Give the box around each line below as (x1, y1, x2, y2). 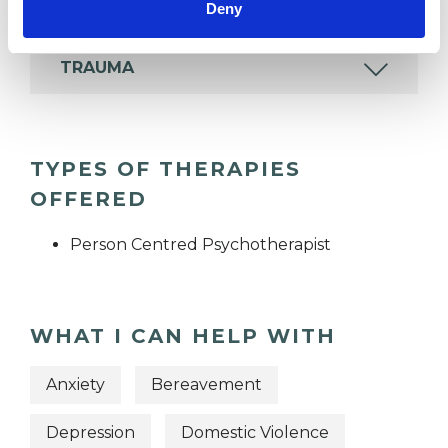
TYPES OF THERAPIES (30, 156, 301, 181)
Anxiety (46, 374, 105, 394)
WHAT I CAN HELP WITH (30, 323, 336, 348)
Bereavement (151, 374, 262, 394)
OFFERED (30, 186, 147, 211)
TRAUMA (60, 57, 134, 77)
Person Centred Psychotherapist (70, 234, 331, 254)
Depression (46, 423, 135, 443)
